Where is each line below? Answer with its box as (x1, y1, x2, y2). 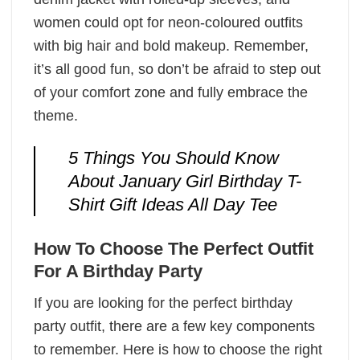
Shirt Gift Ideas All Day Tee (67, 194, 277, 215)
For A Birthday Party (34, 261, 202, 282)
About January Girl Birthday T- (67, 171, 301, 192)
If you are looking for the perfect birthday (34, 294, 292, 311)
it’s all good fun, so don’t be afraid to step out (34, 60, 321, 77)
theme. (34, 107, 78, 124)
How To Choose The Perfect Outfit (34, 239, 313, 260)
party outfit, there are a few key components (34, 317, 315, 334)
